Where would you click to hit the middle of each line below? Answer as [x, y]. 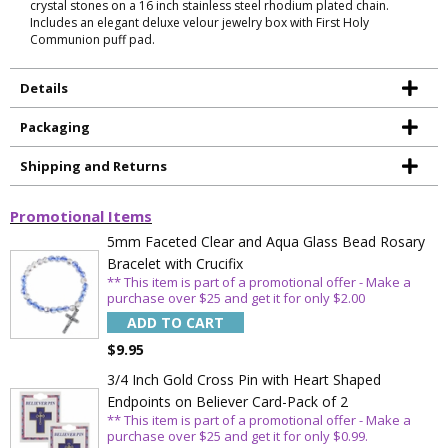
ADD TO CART [176, 322]
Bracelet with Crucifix [175, 263]
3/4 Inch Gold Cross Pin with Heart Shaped [244, 379]
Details [44, 87]
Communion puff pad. [92, 39]
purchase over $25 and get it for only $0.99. [238, 435]
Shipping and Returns [93, 165]
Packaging [55, 126]
